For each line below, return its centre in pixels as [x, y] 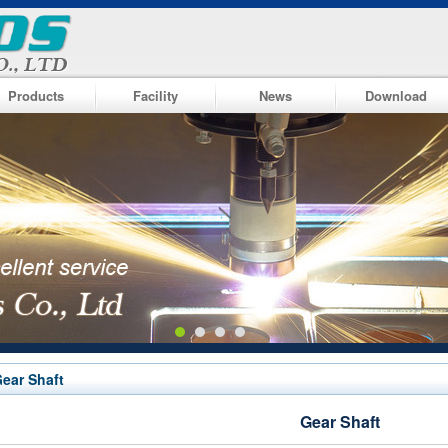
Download [395, 95]
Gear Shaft [340, 421]
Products [35, 95]
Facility [155, 95]
